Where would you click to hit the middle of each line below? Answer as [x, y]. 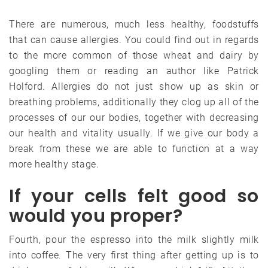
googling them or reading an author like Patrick [134, 71]
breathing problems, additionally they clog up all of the [134, 102]
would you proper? [96, 216]
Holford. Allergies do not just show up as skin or [134, 86]
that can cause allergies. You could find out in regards [134, 39]
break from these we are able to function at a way [134, 148]
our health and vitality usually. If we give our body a [134, 133]
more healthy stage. [54, 164]
